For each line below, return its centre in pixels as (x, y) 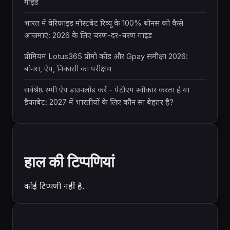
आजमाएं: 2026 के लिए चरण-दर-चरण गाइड (88, 35)
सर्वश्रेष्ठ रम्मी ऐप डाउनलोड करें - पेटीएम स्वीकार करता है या (107, 90)
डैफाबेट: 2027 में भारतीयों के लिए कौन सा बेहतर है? (99, 102)
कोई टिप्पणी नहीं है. (54, 186)
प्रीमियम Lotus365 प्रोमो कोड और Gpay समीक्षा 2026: (106, 56)
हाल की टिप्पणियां (70, 161)
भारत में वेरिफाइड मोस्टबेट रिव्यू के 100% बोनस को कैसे (104, 23)
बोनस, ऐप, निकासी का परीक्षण (68, 69)
